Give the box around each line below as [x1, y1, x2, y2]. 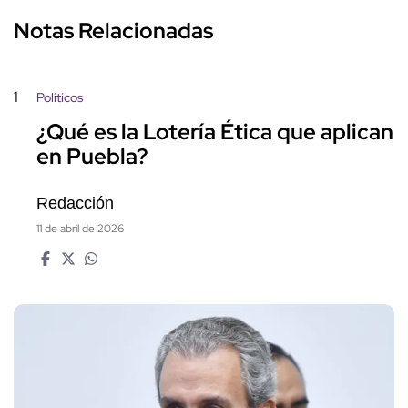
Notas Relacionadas [14, 15, 213, 45]
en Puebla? [36, 142, 148, 171]
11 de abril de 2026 [36, 220, 124, 236]
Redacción [36, 193, 114, 212]
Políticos [36, 88, 83, 106]
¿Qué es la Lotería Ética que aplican [36, 117, 393, 147]
